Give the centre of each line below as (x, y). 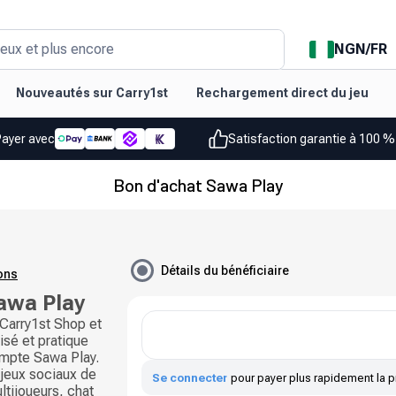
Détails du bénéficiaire (225, 270)
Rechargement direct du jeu (282, 93)
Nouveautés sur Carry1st (92, 93)
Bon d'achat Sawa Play (198, 185)
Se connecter (190, 377)
